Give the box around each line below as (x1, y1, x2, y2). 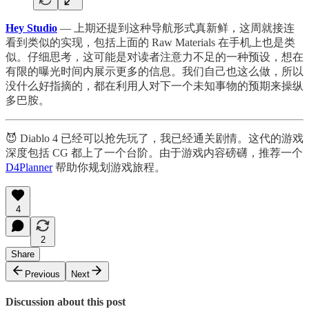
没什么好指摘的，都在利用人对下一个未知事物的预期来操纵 (6, 79, 303, 92)
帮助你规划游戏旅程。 (52, 161, 166, 173)
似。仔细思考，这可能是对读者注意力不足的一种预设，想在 (6, 50, 303, 63)
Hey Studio (6, 21, 57, 34)
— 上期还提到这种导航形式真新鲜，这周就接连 (57, 21, 295, 34)
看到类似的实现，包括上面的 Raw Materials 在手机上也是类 (6, 36, 295, 48)
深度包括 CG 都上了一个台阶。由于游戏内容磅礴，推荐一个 (6, 146, 303, 159)
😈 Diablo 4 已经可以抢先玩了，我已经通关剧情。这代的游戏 (6, 132, 303, 144)
